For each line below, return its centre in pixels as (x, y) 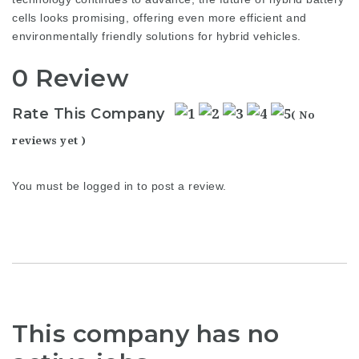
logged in (109, 186)
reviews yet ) (49, 141)
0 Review (71, 78)
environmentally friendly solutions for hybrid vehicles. (157, 36)
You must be (48, 186)
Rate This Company (89, 114)
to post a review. (180, 186)
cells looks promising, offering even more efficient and (159, 17)
